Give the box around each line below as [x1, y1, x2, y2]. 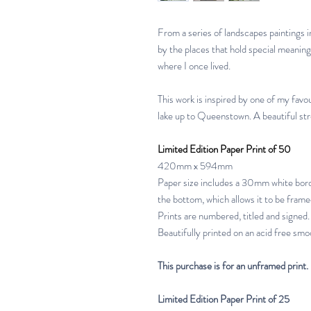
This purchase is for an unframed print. [158, 258, 308, 274]
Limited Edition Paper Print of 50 [158, 142, 291, 157]
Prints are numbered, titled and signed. [158, 208, 310, 224]
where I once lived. [158, 58, 230, 74]
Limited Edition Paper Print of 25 [158, 292, 289, 307]
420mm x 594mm [158, 158, 233, 174]
